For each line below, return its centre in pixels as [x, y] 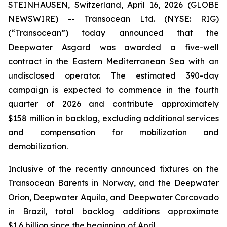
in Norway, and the [131, 183]
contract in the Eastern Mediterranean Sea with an [113, 61]
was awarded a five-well [155, 47]
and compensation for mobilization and [113, 132]
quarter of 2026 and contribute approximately [113, 104]
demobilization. [38, 146]
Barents [73, 183]
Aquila [93, 197]
